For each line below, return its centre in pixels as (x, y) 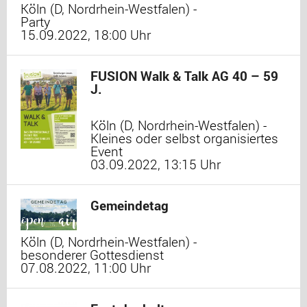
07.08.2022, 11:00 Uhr (86, 268)
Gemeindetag (130, 205)
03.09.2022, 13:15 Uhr (156, 164)
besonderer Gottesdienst (92, 255)
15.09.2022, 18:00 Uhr (86, 35)
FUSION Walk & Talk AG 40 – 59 (184, 76)
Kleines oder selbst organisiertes (184, 138)
